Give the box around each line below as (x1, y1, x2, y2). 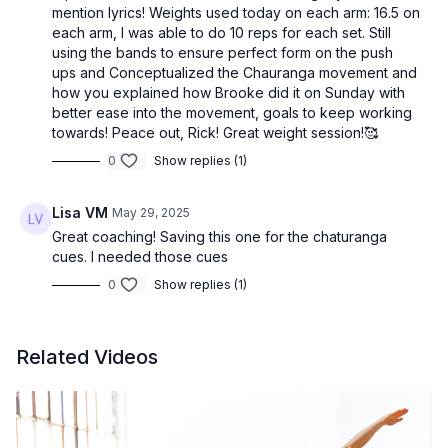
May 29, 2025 (112, 205, 190, 221)
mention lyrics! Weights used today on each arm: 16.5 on (52, 4, 420, 22)
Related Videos (16, 345, 158, 370)
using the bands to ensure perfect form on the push (52, 44, 393, 62)
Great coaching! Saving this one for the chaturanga (52, 228, 387, 246)
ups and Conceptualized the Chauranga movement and (52, 64, 417, 82)
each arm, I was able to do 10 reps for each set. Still (52, 24, 391, 42)
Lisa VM (52, 204, 108, 222)
